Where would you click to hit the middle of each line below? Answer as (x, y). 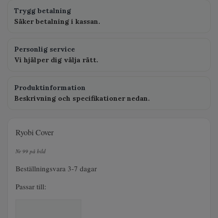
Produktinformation (50, 87)
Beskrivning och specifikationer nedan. (82, 98)
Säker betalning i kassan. (57, 21)
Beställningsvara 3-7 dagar (57, 168)
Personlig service (45, 49)
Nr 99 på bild (31, 151)
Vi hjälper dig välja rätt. (56, 60)
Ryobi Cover (36, 132)
